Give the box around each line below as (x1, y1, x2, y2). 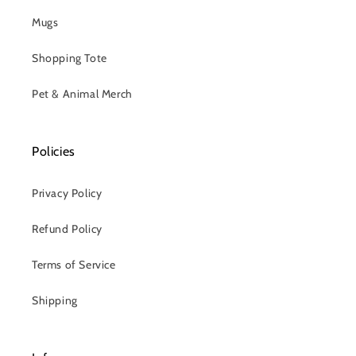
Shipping (32, 293, 78, 308)
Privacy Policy (32, 186, 103, 200)
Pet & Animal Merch (32, 87, 133, 101)
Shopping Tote (32, 51, 107, 65)
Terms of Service (32, 257, 116, 272)
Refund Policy (32, 222, 103, 236)
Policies (32, 144, 75, 159)
